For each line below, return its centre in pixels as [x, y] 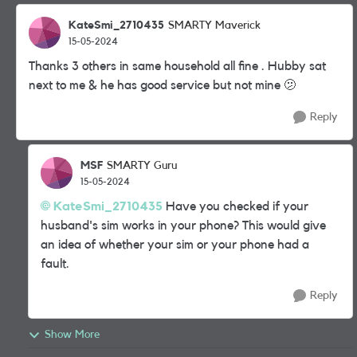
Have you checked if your [235, 206]
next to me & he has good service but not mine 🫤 [163, 85]
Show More [72, 335]
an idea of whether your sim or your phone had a [175, 245]
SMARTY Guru [142, 166]
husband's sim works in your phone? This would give [183, 226]
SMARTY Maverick [214, 25]
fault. [55, 264]
